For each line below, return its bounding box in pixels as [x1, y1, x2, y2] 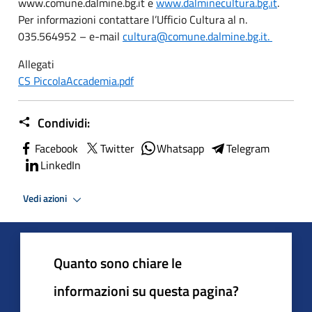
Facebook [35, 139, 78, 157]
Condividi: [35, 113, 90, 132]
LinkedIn [40, 156, 81, 173]
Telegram [226, 139, 270, 157]
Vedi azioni [23, 191, 69, 207]
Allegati [18, 55, 54, 72]
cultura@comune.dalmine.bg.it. [123, 27, 272, 45]
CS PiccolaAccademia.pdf [18, 72, 134, 89]
